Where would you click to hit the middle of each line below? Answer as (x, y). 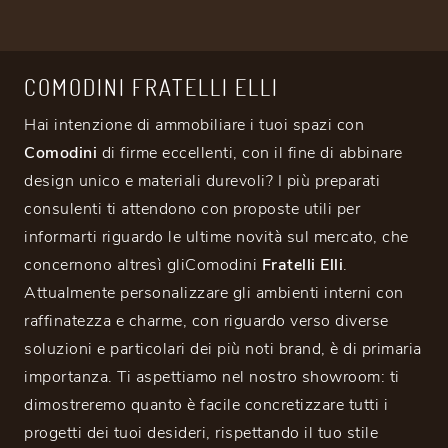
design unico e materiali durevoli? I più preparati (202, 181)
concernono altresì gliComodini (143, 265)
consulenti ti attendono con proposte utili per (192, 209)
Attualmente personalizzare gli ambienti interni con (214, 293)
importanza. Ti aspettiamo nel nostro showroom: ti (212, 377)
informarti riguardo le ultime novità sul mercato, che (216, 237)
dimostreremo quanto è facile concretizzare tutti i (206, 405)
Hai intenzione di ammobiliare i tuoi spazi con (194, 125)
